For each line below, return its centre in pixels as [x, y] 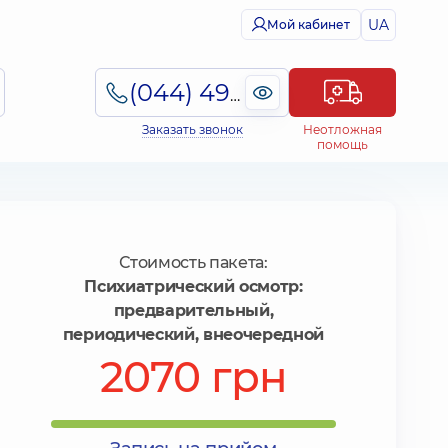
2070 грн [193, 377]
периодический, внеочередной [193, 334]
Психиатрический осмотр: [193, 286]
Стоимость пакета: [193, 262]
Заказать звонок [192, 129]
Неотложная [342, 129]
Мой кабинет [308, 24]
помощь [342, 144]
